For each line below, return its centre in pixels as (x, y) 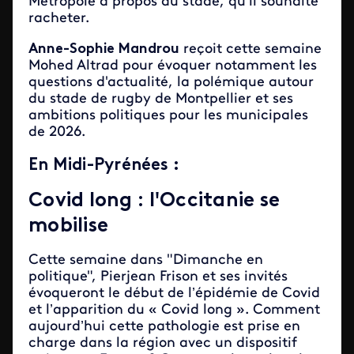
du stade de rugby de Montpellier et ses (161, 99)
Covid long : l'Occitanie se (154, 201)
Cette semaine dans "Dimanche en (146, 260)
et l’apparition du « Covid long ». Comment (174, 310)
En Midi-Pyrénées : (104, 166)
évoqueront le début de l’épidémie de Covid (174, 294)
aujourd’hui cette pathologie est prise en (164, 327)
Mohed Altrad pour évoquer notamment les (173, 66)
